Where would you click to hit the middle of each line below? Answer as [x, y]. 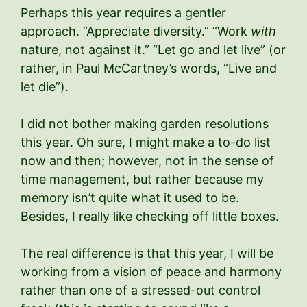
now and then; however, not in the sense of [147, 160]
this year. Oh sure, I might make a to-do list [146, 142]
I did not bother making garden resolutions [145, 123]
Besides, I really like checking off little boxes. [150, 216]
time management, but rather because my [142, 179]
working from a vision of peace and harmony [151, 271]
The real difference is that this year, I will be [147, 253]
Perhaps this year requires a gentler [123, 12]
